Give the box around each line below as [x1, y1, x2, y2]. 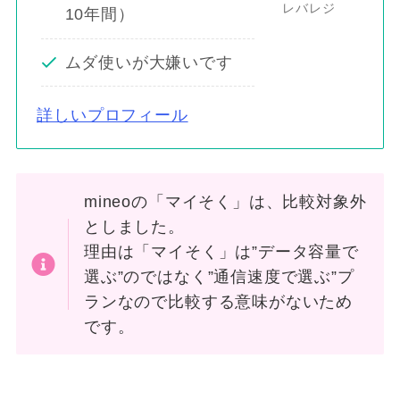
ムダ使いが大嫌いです [64, 54, 233, 72]
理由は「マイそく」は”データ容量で [84, 242, 359, 261]
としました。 [84, 217, 185, 236]
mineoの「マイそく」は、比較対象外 [84, 192, 367, 211]
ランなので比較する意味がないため [84, 292, 353, 311]
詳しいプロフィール [37, 106, 188, 125]
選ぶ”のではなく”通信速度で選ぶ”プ [84, 267, 354, 286]
